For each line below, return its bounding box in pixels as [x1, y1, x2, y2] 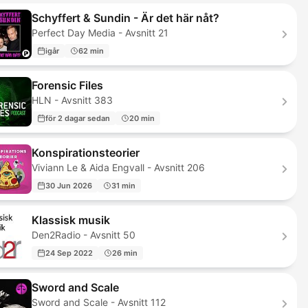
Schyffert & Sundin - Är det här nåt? [31, 11, 219, 25]
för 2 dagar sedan [45, 113, 110, 123]
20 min [129, 113, 155, 123]
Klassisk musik [31, 213, 110, 227]
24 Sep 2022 [45, 247, 93, 258]
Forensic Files [31, 78, 103, 92]
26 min [111, 247, 137, 258]
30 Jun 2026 [45, 180, 92, 190]
